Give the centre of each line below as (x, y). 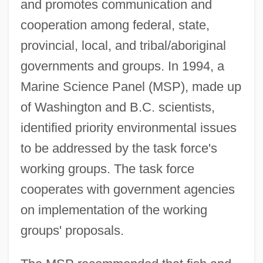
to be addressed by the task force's (119, 148)
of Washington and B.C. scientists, (117, 107)
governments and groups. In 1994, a (122, 66)
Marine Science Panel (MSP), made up (131, 86)
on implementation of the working (114, 210)
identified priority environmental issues (128, 127)
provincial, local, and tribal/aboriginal (123, 45)
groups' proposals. (72, 230)
